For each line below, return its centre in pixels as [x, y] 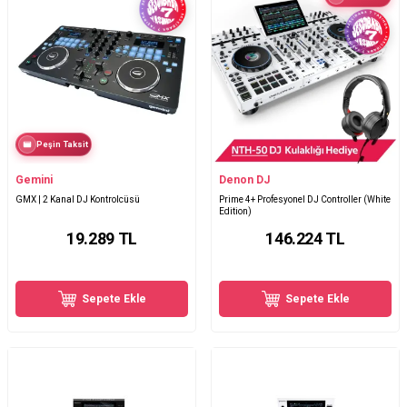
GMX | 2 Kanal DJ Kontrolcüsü [78, 199]
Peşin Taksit [63, 144]
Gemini [34, 179]
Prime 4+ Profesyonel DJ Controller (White [305, 199]
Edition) [235, 211]
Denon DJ [244, 179]
